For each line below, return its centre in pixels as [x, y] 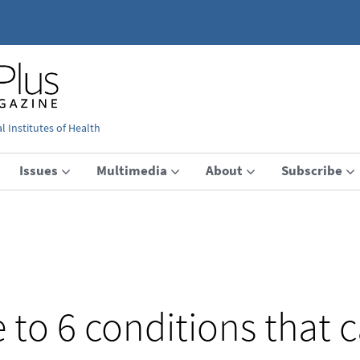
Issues [39, 170]
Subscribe [312, 170]
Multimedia [132, 170]
